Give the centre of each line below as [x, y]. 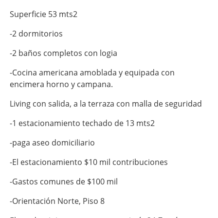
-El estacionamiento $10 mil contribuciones [89, 162]
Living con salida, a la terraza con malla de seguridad [106, 103]
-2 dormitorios [36, 33]
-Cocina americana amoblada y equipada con [92, 72]
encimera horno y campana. [61, 84]
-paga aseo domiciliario [52, 142]
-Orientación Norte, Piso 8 [57, 201]
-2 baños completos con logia [64, 53]
